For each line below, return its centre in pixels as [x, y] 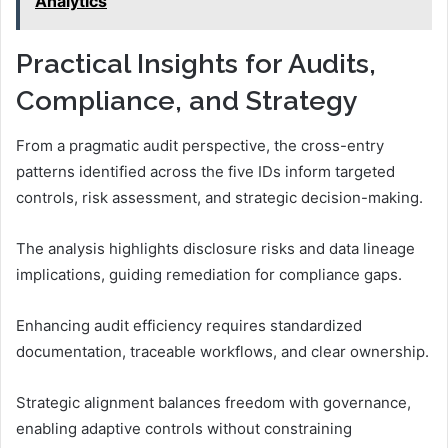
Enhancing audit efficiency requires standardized [189, 325]
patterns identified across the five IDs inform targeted [205, 171]
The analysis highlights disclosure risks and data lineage [215, 248]
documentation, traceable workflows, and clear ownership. [222, 351]
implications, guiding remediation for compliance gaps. [209, 274]
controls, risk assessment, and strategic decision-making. [219, 197]
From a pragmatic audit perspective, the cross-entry [200, 145]
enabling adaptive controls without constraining [184, 428]
